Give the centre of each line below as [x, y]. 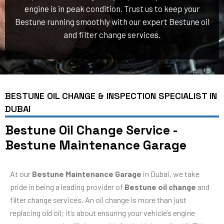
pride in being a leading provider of [67, 186]
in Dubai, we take [170, 173]
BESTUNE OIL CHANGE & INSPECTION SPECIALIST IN [111, 95]
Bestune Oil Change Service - [91, 130]
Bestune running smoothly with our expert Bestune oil [112, 21]
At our [21, 173]
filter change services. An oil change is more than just [98, 199]
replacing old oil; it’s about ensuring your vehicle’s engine [102, 212]
